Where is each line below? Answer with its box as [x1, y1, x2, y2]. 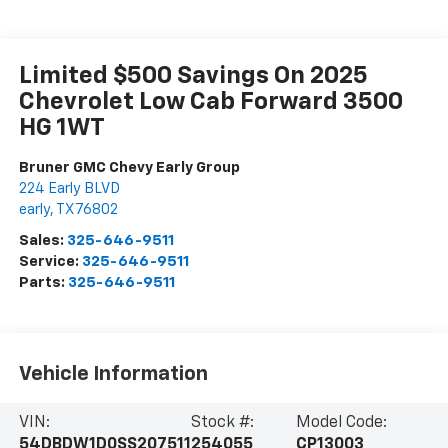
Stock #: [190, 415, 254, 432]
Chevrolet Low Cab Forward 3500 [18, 90, 403, 115]
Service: [18, 254, 82, 270]
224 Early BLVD [18, 181, 120, 197]
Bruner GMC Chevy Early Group [18, 160, 240, 176]
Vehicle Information [18, 363, 208, 384]
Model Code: [296, 415, 388, 432]
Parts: [18, 275, 68, 291]
